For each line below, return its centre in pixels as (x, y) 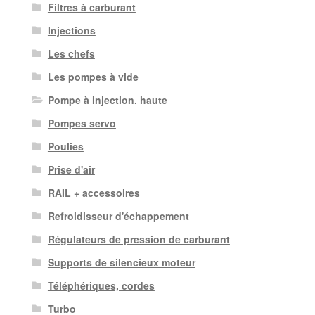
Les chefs (71, 54)
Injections (71, 31)
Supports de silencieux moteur (121, 263)
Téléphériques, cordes (101, 286)
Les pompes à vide (93, 77)
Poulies (65, 147)
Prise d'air (71, 170)
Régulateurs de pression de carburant (139, 239)
